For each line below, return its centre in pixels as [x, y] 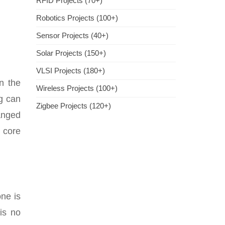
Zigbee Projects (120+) [74, 106]
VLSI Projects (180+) [71, 71]
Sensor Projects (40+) [72, 35]
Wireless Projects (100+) [77, 88]
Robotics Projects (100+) [77, 18]
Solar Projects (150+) [71, 53]
